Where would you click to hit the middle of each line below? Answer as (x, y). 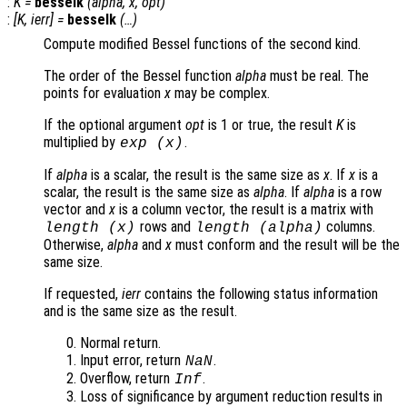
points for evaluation (104, 94)
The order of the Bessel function (139, 76)
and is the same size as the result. (140, 312)
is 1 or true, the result (270, 125)
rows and (165, 227)
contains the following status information (259, 294)
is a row (358, 193)
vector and (76, 210)
